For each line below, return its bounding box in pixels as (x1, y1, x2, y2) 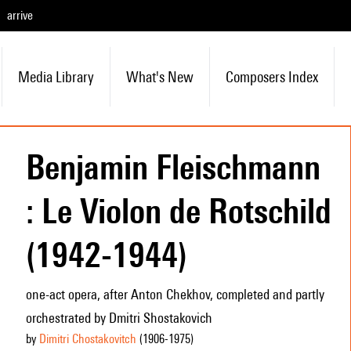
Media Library (17, 68, 94, 85)
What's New (125, 68, 194, 85)
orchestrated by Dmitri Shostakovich (25, 309, 212, 326)
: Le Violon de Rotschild (25, 190, 331, 231)
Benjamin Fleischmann (25, 147, 320, 187)
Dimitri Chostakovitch (38, 331, 136, 346)
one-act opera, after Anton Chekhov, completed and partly (25, 286, 324, 302)
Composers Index (225, 68, 318, 85)
